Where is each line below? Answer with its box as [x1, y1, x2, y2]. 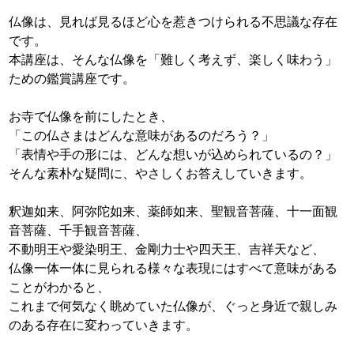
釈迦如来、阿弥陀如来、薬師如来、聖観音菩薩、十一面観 [9, 202, 338, 219]
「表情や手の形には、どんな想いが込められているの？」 [9, 145, 338, 162]
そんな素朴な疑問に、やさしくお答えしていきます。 [9, 164, 313, 181]
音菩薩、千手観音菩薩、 [9, 221, 149, 238]
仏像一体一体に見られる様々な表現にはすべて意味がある [9, 259, 338, 276]
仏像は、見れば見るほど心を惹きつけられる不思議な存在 [9, 13, 338, 29]
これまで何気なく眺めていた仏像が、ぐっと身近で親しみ [9, 297, 338, 314]
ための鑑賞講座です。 [9, 70, 136, 86]
